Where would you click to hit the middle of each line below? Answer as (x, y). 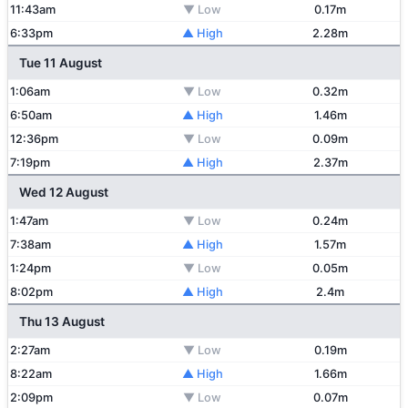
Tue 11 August (61, 63)
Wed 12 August (64, 192)
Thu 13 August (62, 321)
